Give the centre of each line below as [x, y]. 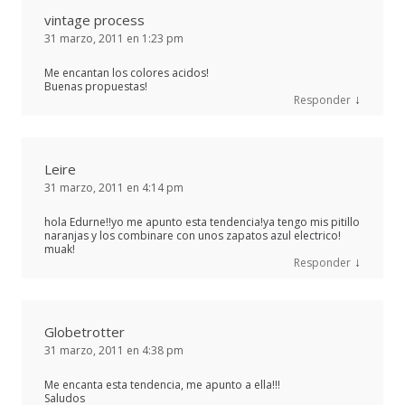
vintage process [94, 19]
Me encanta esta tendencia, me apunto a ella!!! [162, 384]
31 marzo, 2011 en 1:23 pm [114, 38]
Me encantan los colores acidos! [127, 72]
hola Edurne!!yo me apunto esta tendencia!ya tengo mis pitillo [202, 221]
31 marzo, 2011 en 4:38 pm [114, 350]
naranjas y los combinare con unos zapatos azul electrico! [193, 235]
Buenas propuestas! [96, 86]
